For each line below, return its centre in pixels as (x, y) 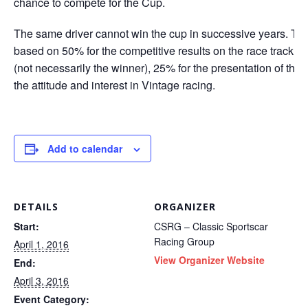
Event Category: (52, 299)
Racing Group (184, 241)
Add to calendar (85, 148)
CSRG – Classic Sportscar (211, 226)
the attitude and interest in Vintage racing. (114, 85)
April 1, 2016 (41, 244)
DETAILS (36, 206)
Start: (26, 226)
